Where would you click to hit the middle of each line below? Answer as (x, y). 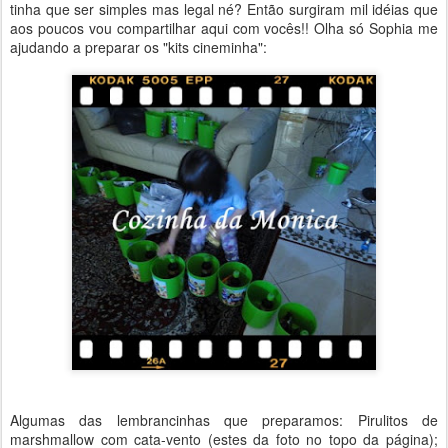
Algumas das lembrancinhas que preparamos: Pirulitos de (224, 420)
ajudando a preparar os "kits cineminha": (138, 46)
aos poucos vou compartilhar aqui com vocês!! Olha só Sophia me (224, 27)
